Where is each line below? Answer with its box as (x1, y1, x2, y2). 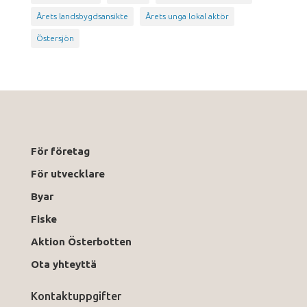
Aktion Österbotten (30, 235, 132, 247)
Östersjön (36, 33, 74, 42)
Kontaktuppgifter (30, 289, 121, 302)
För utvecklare (30, 167, 105, 180)
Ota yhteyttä (30, 258, 102, 270)
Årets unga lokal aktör (145, 11, 229, 21)
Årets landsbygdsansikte (36, 11, 128, 21)
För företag (30, 145, 90, 157)
